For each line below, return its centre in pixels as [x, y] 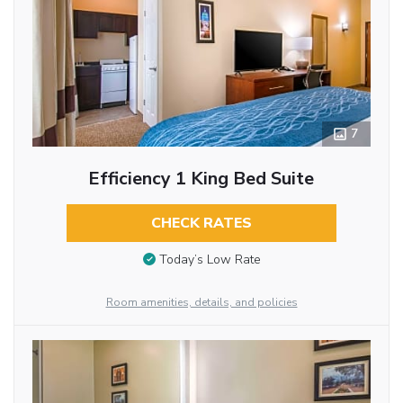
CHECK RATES [201, 223]
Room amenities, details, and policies [201, 302]
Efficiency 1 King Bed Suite [201, 178]
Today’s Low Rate [210, 260]
